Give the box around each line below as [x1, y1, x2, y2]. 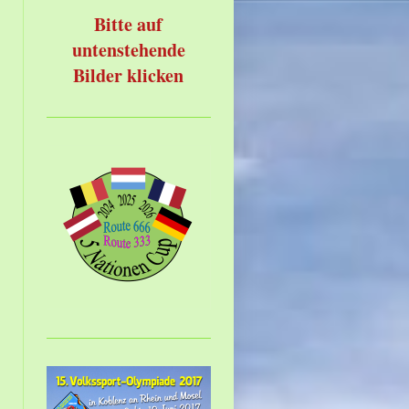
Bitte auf [94, 10, 163, 37]
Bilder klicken [73, 61, 184, 89]
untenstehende [71, 36, 185, 63]
